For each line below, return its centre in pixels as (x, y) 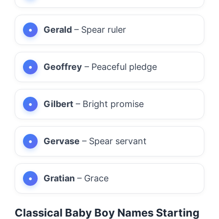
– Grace (92, 178)
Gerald (58, 29)
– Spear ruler (99, 29)
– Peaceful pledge (120, 66)
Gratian (59, 178)
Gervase (62, 141)
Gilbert (58, 104)
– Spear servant (113, 141)
